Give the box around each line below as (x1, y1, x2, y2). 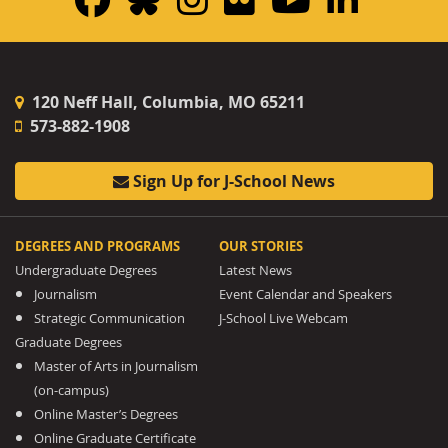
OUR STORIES (219, 236, 304, 255)
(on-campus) (34, 381, 110, 399)
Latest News (219, 261, 293, 279)
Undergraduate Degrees (15, 261, 157, 279)
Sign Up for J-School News (129, 169, 335, 192)
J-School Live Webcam (219, 309, 349, 327)
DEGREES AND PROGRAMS (15, 236, 180, 255)
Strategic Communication (34, 309, 186, 327)
